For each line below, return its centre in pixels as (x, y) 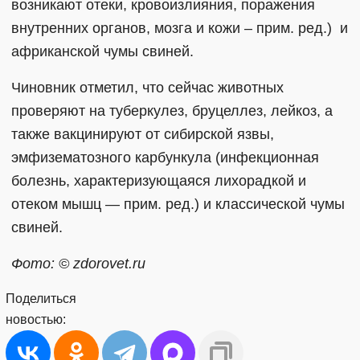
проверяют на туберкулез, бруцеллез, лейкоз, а (172, 110)
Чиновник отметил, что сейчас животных (147, 87)
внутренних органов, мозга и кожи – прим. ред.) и (180, 28)
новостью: (36, 319)
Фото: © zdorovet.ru (78, 263)
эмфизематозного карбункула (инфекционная (165, 157)
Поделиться (41, 298)
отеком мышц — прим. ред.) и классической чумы (178, 204)
